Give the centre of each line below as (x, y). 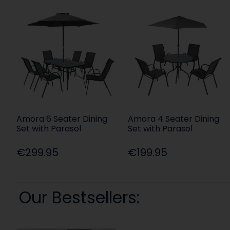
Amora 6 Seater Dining (62, 119)
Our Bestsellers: (79, 198)
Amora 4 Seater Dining (174, 119)
